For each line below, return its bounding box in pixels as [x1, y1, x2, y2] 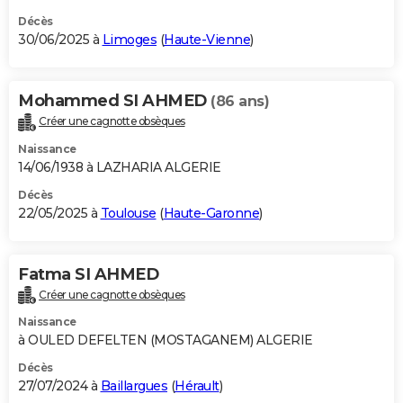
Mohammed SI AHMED [18, 90, 210, 111]
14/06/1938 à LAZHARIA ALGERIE [18, 158, 221, 175]
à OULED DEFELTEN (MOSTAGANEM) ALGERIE [18, 332, 313, 349]
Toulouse [100, 204, 157, 221]
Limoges [102, 31, 157, 48]
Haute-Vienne [164, 31, 250, 48]
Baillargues [100, 378, 167, 395]
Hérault [175, 378, 219, 395]
